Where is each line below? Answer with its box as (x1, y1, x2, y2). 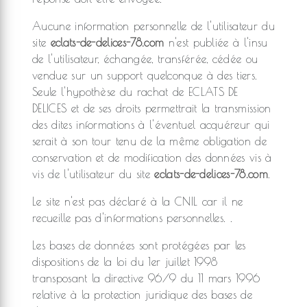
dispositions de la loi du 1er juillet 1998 (32, 256, 218, 268)
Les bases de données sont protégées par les (32, 239, 246, 251)
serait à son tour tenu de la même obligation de (32, 135, 267, 147)
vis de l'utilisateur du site (32, 168, 155, 180)
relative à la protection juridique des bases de (32, 288, 253, 301)
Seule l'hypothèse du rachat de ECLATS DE (32, 86, 238, 98)
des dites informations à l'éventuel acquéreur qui (32, 119, 270, 131)
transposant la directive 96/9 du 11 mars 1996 (32, 272, 260, 284)
